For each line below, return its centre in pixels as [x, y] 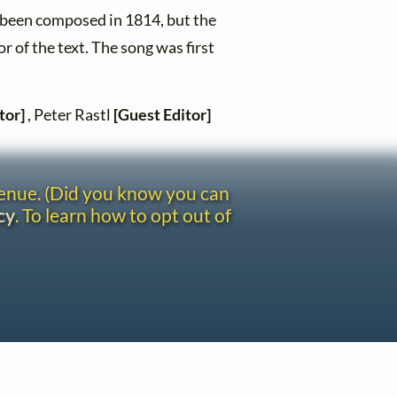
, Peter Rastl [70, 114]
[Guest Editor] [163, 114]
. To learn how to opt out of [123, 215]
